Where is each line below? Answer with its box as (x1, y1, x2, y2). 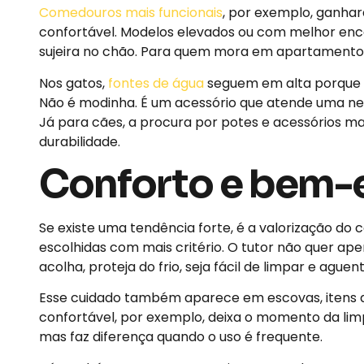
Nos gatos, (39, 73, 108, 93)
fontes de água (108, 73, 204, 93)
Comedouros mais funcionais (39, 3, 223, 23)
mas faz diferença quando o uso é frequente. (39, 327, 323, 347)
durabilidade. (39, 132, 120, 151)
